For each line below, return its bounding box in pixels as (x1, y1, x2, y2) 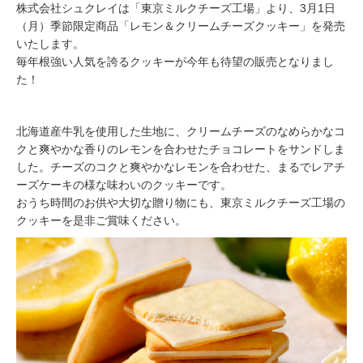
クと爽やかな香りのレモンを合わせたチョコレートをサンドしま (16, 143, 345, 156)
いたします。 (16, 37, 84, 51)
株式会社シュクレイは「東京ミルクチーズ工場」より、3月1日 (16, 2, 335, 15)
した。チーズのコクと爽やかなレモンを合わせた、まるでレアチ (16, 160, 345, 174)
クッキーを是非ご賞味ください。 (16, 214, 186, 228)
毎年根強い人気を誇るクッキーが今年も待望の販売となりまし (16, 55, 334, 69)
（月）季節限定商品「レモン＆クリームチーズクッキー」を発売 (16, 19, 345, 33)
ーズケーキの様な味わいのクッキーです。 (16, 178, 232, 192)
